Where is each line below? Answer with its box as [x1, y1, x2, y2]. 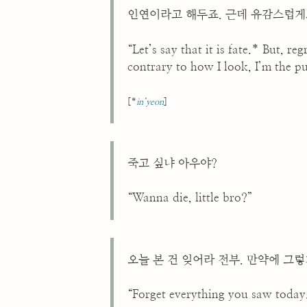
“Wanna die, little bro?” [127, 192, 253, 204]
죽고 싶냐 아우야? [127, 157, 218, 169]
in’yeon [136, 98, 164, 108]
